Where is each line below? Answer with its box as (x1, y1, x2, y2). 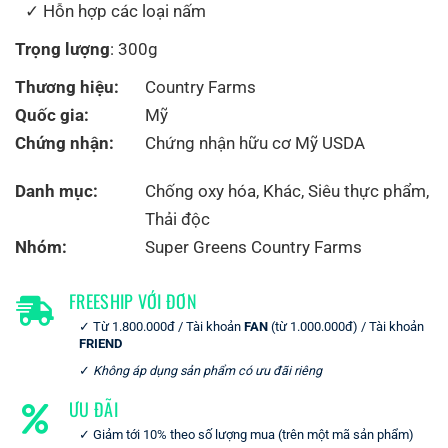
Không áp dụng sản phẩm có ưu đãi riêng (93, 362, 322, 378)
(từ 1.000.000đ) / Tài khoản (268, 318, 424, 334)
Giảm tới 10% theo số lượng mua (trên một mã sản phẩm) (93, 426, 414, 442)
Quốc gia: (15, 104, 89, 125)
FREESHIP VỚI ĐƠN (69, 287, 197, 314)
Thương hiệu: (15, 76, 119, 97)
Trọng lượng (15, 38, 110, 59)
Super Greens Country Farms (145, 236, 362, 257)
